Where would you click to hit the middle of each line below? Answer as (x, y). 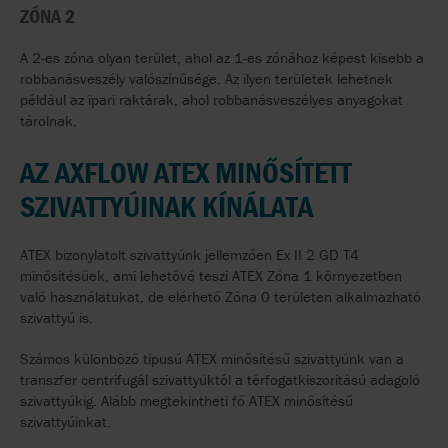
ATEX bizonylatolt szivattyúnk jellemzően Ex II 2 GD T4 (189, 254)
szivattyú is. (56, 317)
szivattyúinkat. (65, 421)
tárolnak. (48, 120)
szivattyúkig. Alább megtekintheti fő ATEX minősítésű (186, 400)
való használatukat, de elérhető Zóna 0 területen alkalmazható (220, 296)
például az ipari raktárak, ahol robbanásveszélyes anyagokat (211, 99)
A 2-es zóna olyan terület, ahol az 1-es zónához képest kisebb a (222, 57)
